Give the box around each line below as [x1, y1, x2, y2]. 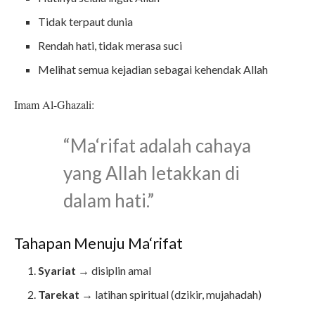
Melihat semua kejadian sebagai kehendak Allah [38, 63, 269, 77]
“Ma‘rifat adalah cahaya [63, 134, 251, 157]
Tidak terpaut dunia [38, 15, 134, 29]
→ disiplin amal [76, 264, 152, 278]
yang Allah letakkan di [63, 162, 240, 185]
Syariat [38, 264, 77, 278]
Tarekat [38, 288, 80, 302]
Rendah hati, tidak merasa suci [38, 39, 183, 53]
